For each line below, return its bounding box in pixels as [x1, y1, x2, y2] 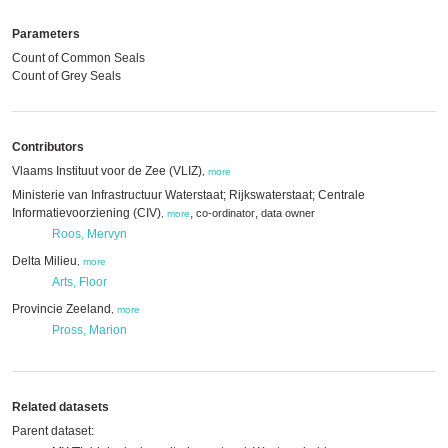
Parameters [12, 27, 80, 41]
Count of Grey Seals [12, 69, 121, 83]
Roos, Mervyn [52, 227, 127, 241]
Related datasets [12, 400, 109, 414]
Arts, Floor [52, 275, 107, 289]
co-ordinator [196, 207, 255, 219]
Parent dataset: [12, 424, 94, 438]
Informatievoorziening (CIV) [12, 206, 161, 220]
